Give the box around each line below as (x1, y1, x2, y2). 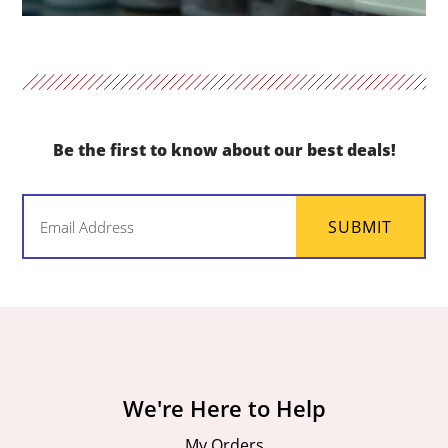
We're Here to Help (122, 393, 326, 424)
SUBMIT (327, 215, 392, 238)
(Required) (227, 224, 287, 243)
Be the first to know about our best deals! (52, 139, 396, 162)
